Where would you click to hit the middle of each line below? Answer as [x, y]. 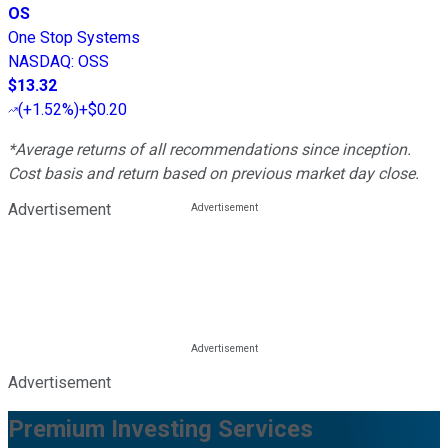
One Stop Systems [74, 37]
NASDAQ [39, 61]
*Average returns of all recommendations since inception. [209, 149]
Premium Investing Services [160, 428]
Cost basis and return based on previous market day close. [213, 173]
